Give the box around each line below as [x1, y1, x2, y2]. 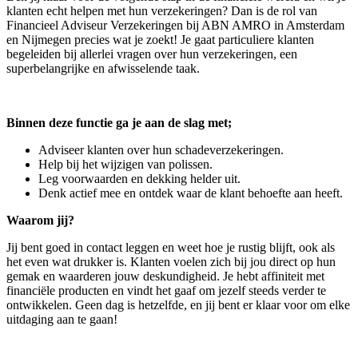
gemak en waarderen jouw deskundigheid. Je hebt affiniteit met [6, 269, 324, 284]
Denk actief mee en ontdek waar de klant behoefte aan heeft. [38, 186, 343, 201]
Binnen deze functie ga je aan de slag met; [6, 116, 232, 130]
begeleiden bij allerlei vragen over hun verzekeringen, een [6, 47, 297, 62]
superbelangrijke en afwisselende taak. [6, 62, 200, 76]
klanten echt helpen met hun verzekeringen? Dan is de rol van [6, 4, 317, 18]
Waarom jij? [6, 213, 74, 228]
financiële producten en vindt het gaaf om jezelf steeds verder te [6, 284, 326, 298]
